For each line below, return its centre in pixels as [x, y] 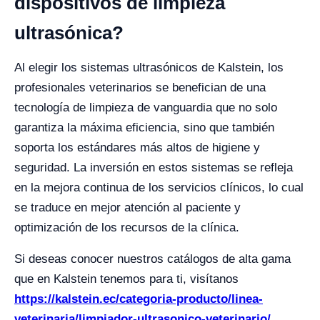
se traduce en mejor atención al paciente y [127, 207]
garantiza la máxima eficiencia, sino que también [144, 127]
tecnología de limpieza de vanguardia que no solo [146, 107]
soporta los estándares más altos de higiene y [137, 147]
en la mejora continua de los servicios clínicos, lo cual [159, 187]
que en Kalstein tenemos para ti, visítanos [126, 279]
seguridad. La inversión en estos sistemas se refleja [154, 167]
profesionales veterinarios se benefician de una [140, 87]
